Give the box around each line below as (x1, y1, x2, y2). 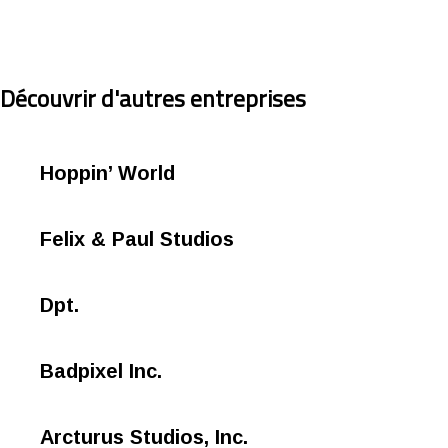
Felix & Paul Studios (40, 228, 234, 251)
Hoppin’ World (40, 162, 175, 185)
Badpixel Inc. (40, 360, 162, 383)
